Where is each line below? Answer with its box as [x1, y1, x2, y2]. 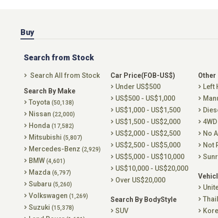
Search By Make [24, 87, 75, 95]
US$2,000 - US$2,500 [115, 129, 181, 137]
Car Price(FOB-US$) [110, 72, 175, 79]
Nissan [29, 110, 53, 118]
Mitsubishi [29, 133, 63, 141]
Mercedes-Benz [29, 145, 82, 153]
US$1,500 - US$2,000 [115, 118, 181, 126]
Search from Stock [24, 53, 94, 62]
